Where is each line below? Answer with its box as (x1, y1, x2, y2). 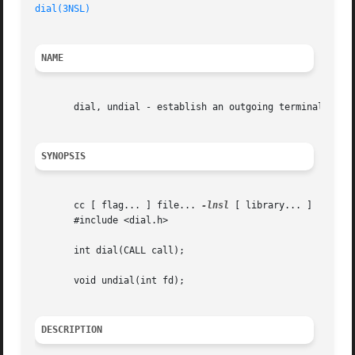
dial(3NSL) (35, 3, 91, 15)
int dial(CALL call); (35, 245, 185, 257)
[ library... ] (229, 200, 313, 212)
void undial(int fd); (35, 275, 185, 287)
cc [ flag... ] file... (35, 200, 202, 212)
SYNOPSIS (41, 151, 86, 162)
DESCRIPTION (41, 324, 103, 336)
